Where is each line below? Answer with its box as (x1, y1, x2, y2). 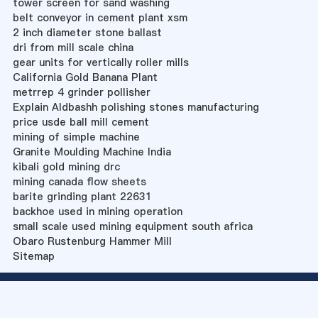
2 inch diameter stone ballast (12, 26, 162, 40)
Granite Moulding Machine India (12, 145, 171, 160)
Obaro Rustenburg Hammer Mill (12, 234, 172, 249)
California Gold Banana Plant (12, 70, 158, 85)
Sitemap (12, 249, 55, 264)
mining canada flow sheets (12, 175, 146, 190)
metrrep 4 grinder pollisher (12, 85, 150, 100)
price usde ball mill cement (12, 115, 149, 130)
